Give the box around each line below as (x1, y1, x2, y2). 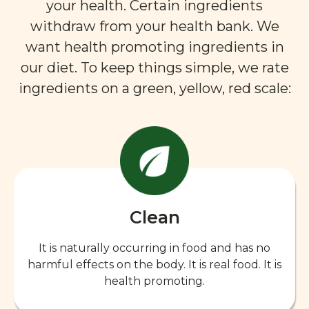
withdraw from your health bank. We (30, 17, 279, 34)
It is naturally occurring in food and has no (39, 241, 270, 255)
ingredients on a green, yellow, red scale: (18, 79, 291, 97)
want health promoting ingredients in (25, 38, 284, 55)
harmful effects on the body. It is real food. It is (28, 257, 281, 271)
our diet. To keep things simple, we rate (20, 59, 289, 76)
